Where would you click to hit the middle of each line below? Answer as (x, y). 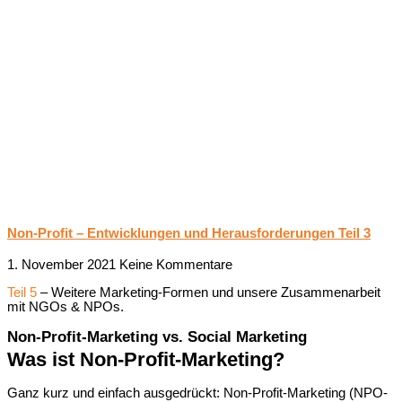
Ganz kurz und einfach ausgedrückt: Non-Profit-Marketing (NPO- (197, 393)
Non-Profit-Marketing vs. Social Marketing (157, 337)
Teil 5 (22, 292)
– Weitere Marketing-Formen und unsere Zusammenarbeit (209, 292)
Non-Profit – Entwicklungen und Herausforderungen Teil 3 (189, 233)
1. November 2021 (63, 264)
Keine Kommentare (176, 264)
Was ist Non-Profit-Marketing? (146, 360)
